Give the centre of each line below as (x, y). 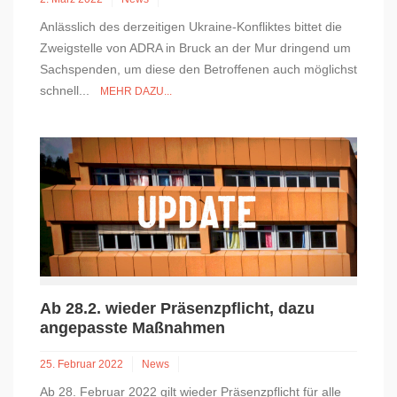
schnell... (70, 91)
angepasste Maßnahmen (132, 328)
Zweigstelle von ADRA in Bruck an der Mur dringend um (195, 48)
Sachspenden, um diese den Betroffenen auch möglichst (198, 70)
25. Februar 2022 (82, 365)
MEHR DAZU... (136, 92)
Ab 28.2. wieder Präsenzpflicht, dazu (177, 309)
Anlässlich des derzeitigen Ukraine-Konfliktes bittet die (191, 27)
